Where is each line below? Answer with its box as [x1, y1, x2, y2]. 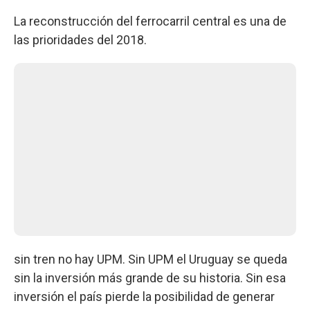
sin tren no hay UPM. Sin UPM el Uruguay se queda [14, 251, 287, 266]
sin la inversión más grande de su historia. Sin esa [14, 270, 286, 285]
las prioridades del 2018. [14, 32, 147, 47]
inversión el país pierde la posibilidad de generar [14, 289, 275, 304]
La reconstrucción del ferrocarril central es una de [14, 13, 286, 28]
